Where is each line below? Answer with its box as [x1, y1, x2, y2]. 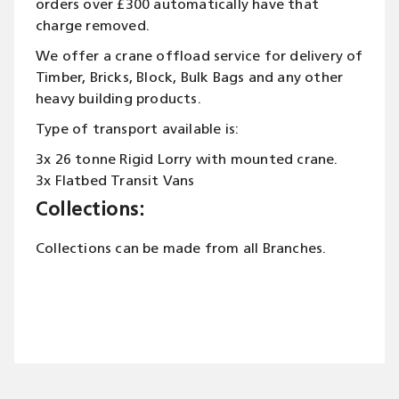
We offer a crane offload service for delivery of [36, 50, 363, 64]
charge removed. [36, 20, 150, 34]
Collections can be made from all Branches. [36, 242, 327, 256]
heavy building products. [36, 93, 201, 107]
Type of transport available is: [36, 123, 240, 137]
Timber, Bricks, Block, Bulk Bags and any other [36, 71, 344, 85]
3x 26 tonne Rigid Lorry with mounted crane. [36, 153, 338, 167]
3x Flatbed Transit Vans [36, 175, 195, 189]
